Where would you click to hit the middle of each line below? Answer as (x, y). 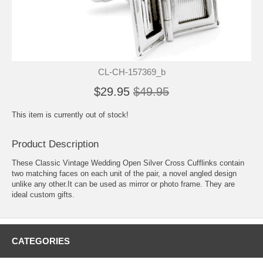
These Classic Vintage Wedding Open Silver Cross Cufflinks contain (128, 163)
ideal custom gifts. (43, 194)
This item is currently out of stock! (70, 114)
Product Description (55, 144)
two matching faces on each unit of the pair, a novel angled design (124, 173)
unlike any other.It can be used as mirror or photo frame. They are (123, 184)
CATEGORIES (41, 241)
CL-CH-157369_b (131, 72)
